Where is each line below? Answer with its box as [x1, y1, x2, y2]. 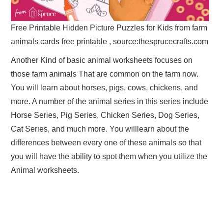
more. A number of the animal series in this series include [11, 97, 209, 106]
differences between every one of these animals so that [11, 138, 202, 147]
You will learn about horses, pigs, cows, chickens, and [11, 83, 198, 92]
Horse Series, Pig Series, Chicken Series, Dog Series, [11, 111, 200, 120]
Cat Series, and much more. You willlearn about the [11, 125, 190, 134]
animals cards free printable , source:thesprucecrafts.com [11, 37, 209, 46]
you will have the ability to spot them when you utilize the [11, 152, 208, 161]
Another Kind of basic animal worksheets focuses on [11, 56, 193, 65]
